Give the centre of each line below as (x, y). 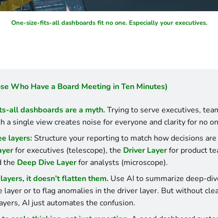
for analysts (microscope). (122, 162)
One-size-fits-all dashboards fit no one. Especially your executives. (109, 23)
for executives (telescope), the (68, 150)
